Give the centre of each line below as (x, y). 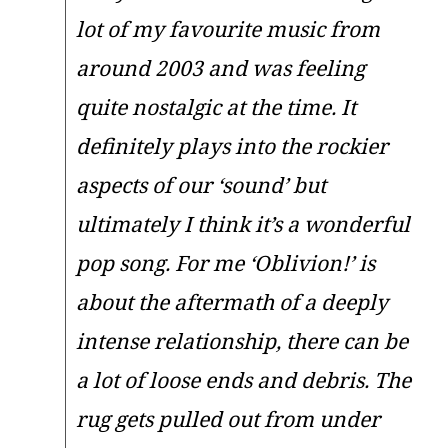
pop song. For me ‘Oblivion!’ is (226, 262)
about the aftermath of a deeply (232, 301)
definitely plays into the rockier (232, 145)
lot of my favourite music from (228, 28)
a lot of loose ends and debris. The (244, 379)
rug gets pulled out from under (228, 418)
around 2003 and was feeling (221, 67)
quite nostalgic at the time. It (216, 106)
